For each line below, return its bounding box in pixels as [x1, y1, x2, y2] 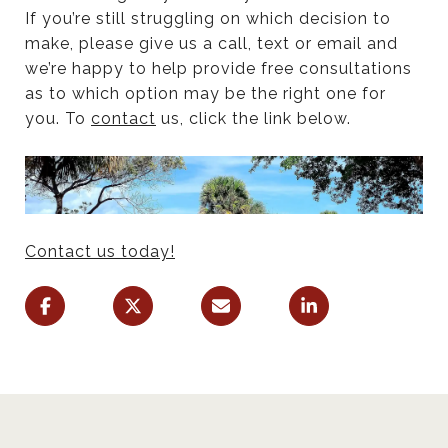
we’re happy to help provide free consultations [25, 58, 412, 78]
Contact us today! [25, 241, 175, 261]
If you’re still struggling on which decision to [25, 8, 391, 28]
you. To [25, 108, 91, 128]
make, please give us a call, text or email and [25, 33, 398, 53]
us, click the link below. [156, 108, 351, 128]
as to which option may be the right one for [25, 83, 386, 103]
